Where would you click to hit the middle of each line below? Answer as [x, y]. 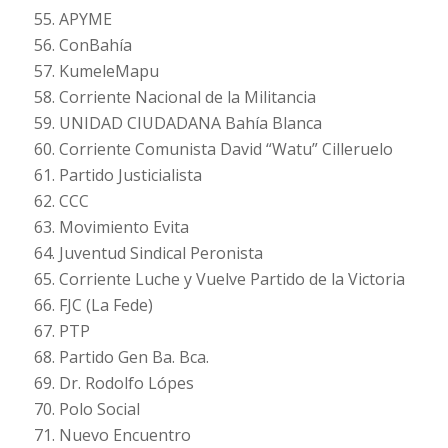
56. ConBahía [82, 45]
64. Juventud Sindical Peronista [148, 253]
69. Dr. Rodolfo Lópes [113, 383]
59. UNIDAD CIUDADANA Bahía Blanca [177, 123]
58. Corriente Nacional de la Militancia [174, 97]
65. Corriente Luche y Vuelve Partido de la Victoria [219, 279]
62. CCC [61, 201]
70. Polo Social [86, 409]
